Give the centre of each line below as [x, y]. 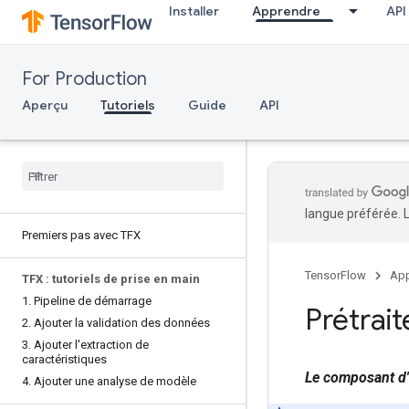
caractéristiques [64, 359]
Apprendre [286, 11]
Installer [194, 11]
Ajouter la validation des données [121, 323]
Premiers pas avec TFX [81, 235]
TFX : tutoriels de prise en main [111, 279]
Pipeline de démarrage [91, 301]
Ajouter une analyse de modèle [114, 381]
